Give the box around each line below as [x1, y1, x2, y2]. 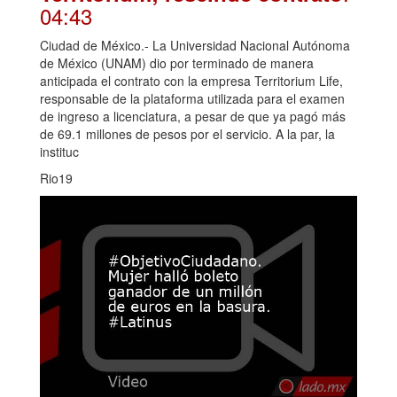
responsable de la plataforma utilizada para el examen [40, 90, 345, 108]
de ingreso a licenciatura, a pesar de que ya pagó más [40, 107, 346, 126]
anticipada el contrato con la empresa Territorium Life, [40, 72, 343, 90]
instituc [40, 143, 79, 161]
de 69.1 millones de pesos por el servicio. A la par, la [40, 125, 335, 144]
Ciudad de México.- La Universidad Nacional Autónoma [40, 36, 350, 55]
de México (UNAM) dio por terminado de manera [40, 54, 314, 73]
